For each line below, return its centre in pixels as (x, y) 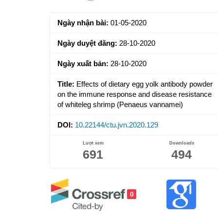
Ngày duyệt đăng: (87, 43)
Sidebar (71, 13)
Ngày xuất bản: (83, 64)
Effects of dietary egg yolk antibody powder (145, 84)
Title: (66, 84)
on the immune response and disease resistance (135, 94)
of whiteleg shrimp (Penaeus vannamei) (120, 104)
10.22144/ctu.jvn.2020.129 (117, 125)
